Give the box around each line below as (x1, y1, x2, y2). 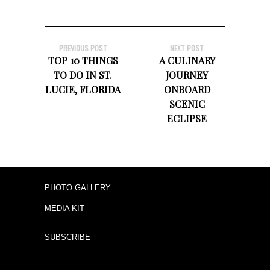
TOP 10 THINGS (48, 54, 118, 67)
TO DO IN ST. (54, 69, 113, 82)
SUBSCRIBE (45, 232, 90, 242)
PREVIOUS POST (58, 43, 107, 54)
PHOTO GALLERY (45, 183, 111, 192)
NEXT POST (170, 43, 204, 54)
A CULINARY (159, 54, 215, 67)
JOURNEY (166, 69, 209, 82)
